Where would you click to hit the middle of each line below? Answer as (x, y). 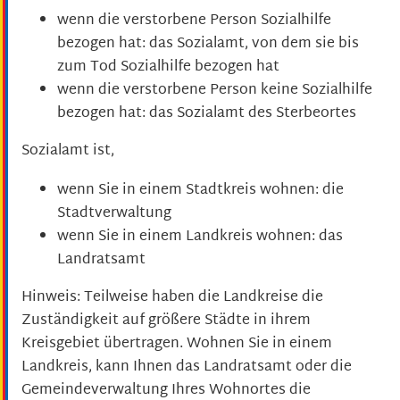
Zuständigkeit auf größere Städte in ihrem (166, 321)
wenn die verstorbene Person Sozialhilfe (194, 21)
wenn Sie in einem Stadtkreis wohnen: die (200, 191)
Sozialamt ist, (68, 151)
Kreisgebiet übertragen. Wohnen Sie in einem (177, 345)
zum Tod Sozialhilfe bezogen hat (168, 67)
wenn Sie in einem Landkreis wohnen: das (200, 237)
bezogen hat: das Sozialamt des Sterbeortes (207, 113)
